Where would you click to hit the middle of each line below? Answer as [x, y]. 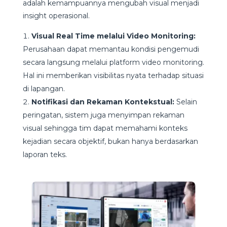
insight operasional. [56, 16]
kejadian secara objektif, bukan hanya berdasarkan [110, 142]
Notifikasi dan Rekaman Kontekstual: [103, 102]
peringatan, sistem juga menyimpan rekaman [103, 115]
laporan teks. [45, 155]
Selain [185, 102]
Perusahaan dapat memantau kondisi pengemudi [111, 49]
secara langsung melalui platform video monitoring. [113, 63]
